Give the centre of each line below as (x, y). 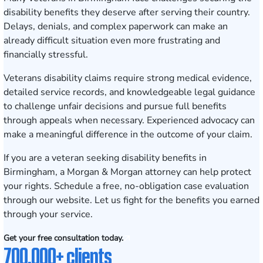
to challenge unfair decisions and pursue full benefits (115, 106)
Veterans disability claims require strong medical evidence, (128, 78)
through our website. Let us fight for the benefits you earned (131, 200)
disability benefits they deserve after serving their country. (127, 12)
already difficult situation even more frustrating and (112, 41)
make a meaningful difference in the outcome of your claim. (128, 134)
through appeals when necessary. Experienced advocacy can (129, 120)
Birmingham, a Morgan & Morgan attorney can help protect (127, 172)
